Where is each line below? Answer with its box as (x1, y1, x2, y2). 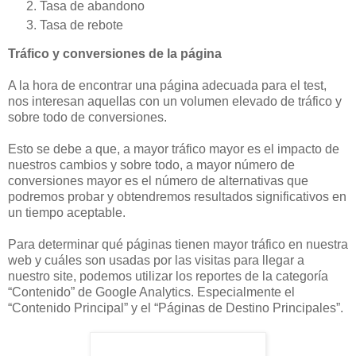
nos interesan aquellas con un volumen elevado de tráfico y (8, 94, 342, 108)
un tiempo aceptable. (8, 205, 126, 219)
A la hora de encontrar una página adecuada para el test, (8, 78, 327, 92)
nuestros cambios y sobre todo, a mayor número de (8, 157, 295, 172)
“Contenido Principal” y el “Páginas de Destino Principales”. (8, 300, 343, 315)
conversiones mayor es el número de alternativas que (8, 173, 308, 188)
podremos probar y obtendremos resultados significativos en (8, 189, 346, 203)
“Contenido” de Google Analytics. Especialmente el (8, 284, 295, 299)
